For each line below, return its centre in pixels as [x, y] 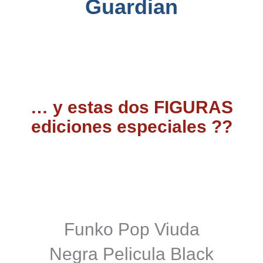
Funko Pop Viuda [131, 230]
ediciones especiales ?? [131, 127]
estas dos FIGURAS [148, 107]
